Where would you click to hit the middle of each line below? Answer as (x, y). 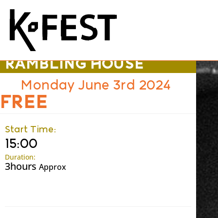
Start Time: (31, 129)
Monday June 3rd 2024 (96, 85)
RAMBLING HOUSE (74, 63)
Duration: (20, 157)
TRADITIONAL (57, 49)
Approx (53, 167)
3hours (22, 166)
